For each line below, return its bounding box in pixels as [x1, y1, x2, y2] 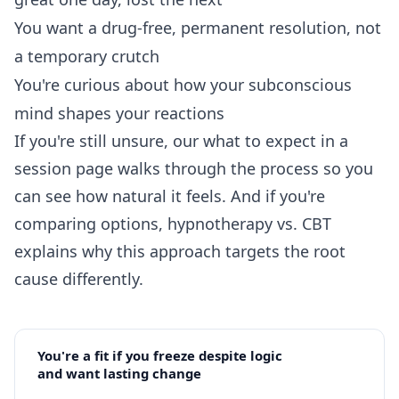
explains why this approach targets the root [14, 240, 346, 263]
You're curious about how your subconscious [14, 74, 352, 96]
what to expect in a [203, 130, 348, 152]
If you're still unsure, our [14, 130, 203, 152]
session [14, 158, 71, 180]
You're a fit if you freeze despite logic [37, 346, 283, 365]
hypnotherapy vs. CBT [167, 213, 331, 235]
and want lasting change [37, 364, 202, 383]
